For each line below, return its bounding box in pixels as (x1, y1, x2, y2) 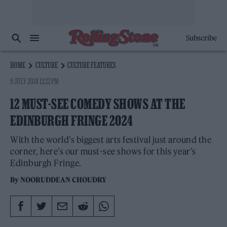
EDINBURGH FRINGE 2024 (10, 113, 133, 128)
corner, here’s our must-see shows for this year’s (10, 146, 196, 157)
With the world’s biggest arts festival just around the (10, 134, 211, 145)
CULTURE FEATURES (67, 60, 117, 69)
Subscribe (185, 33, 217, 43)
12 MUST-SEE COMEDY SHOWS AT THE (10, 96, 185, 111)
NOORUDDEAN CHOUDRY (20, 175, 107, 184)
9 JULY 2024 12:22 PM (10, 77, 59, 86)
